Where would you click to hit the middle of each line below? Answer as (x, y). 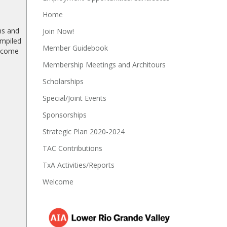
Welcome (58, 182)
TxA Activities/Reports (78, 165)
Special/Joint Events (74, 98)
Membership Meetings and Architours (104, 65)
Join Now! (58, 31)
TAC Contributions (72, 148)
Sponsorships (64, 115)
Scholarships (63, 81)
